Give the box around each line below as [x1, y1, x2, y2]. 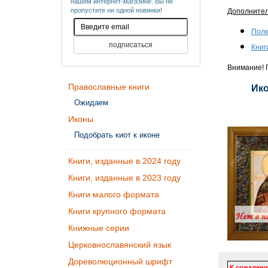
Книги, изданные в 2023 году [68, 173, 181, 182]
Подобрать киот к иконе [74, 130, 160, 139]
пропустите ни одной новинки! [71, 7, 162, 14]
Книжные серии [68, 223, 129, 233]
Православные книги [68, 82, 150, 92]
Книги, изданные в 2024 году [68, 156, 181, 166]
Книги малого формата [68, 190, 159, 199]
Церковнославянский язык [68, 240, 171, 249]
